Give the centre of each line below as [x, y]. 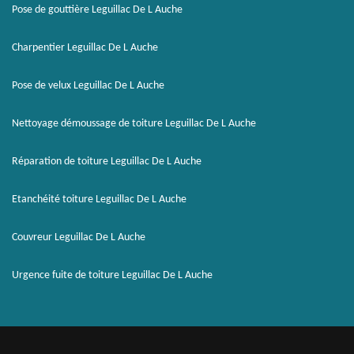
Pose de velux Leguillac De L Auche [88, 86]
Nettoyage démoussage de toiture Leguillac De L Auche [134, 124]
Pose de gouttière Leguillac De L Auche [97, 10]
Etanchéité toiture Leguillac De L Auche [99, 200]
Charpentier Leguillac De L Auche [85, 48]
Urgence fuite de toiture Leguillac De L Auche [112, 275]
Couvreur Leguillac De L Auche [79, 237]
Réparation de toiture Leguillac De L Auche [107, 162]
